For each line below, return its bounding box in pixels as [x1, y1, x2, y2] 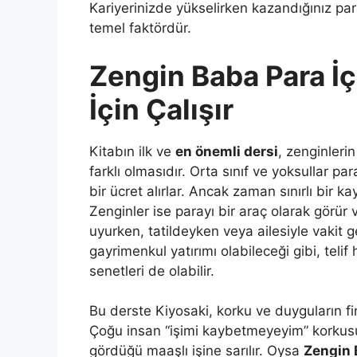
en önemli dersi [175, 143, 278, 159]
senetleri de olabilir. [89, 262, 214, 279]
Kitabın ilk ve [89, 143, 175, 159]
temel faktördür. [89, 20, 191, 37]
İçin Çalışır [89, 92, 233, 126]
